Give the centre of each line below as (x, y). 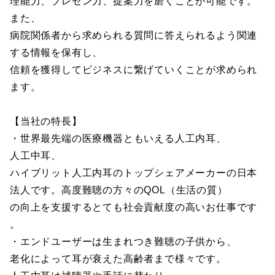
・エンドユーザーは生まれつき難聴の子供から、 (123, 242)
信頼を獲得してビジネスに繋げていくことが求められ (134, 70)
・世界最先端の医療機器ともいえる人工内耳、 (118, 138)
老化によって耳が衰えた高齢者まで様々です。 (118, 259)
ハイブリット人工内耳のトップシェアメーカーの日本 (134, 173)
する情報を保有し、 (56, 52)
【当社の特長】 (46, 121)
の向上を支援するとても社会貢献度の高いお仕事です (134, 207)
